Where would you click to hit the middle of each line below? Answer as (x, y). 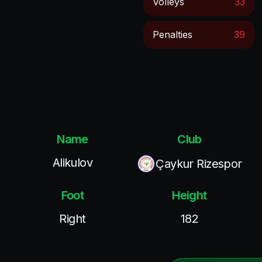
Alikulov (73, 163)
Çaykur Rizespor (199, 164)
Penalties (173, 35)
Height (189, 195)
